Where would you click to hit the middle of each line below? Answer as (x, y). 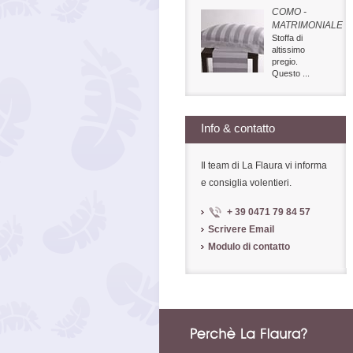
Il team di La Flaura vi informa (264, 165)
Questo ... (290, 73)
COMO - (289, 12)
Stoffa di (287, 38)
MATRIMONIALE (307, 25)
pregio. (284, 61)
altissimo (288, 50)
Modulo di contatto (249, 247)
